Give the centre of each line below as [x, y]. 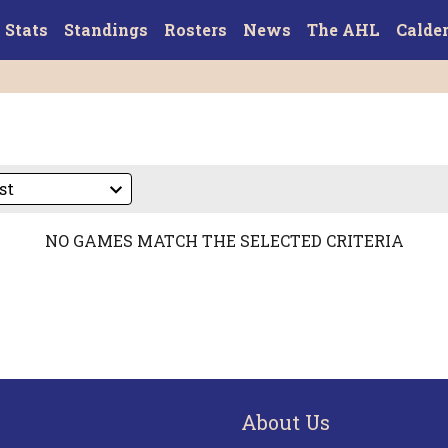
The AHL [343, 29]
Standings [105, 29]
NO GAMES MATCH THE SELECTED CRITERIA [224, 241]
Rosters [195, 29]
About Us [286, 421]
